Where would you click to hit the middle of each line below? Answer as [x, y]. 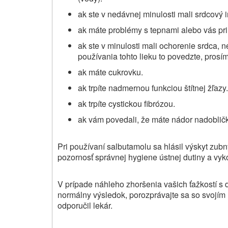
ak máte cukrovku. [110, 72]
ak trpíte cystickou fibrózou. [126, 103]
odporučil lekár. [85, 206]
